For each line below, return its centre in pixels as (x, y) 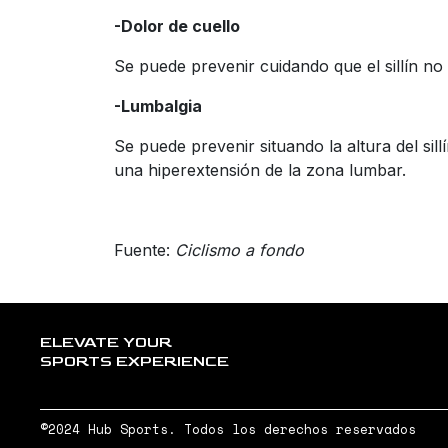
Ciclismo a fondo (239, 250)
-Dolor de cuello (177, 26)
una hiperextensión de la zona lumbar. (260, 170)
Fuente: (144, 250)
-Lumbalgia (158, 106)
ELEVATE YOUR (106, 343)
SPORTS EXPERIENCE (134, 362)
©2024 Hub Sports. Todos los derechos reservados (228, 430)
